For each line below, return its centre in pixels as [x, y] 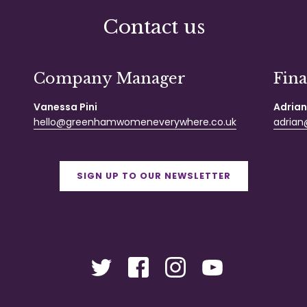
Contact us [153, 27]
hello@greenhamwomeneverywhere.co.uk [135, 122]
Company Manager [110, 78]
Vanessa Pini [65, 107]
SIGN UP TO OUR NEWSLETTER [153, 176]
